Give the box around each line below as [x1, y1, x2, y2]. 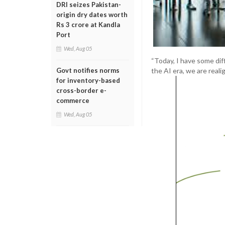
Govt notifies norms [56, 66, 120, 74]
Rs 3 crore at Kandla [56, 21, 120, 29]
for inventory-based [56, 76, 120, 84]
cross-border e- [56, 86, 106, 94]
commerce [56, 96, 89, 104]
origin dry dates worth [56, 11, 128, 19]
